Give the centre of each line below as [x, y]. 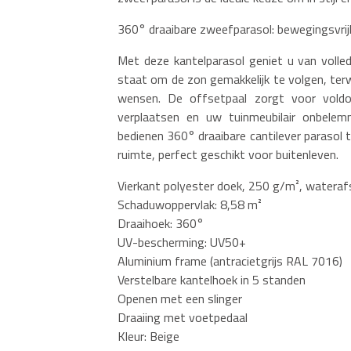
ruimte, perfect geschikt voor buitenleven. [228, 154]
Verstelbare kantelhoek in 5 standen [212, 279]
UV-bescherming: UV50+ [182, 242]
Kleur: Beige [148, 336]
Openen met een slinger [180, 298]
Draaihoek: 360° [161, 223]
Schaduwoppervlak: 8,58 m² [190, 204]
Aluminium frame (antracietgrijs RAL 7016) [230, 261]
